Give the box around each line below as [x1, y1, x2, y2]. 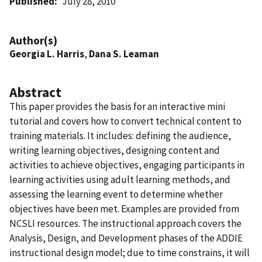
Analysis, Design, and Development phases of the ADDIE [9, 231, 243, 244]
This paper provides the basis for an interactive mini [9, 99, 225, 113]
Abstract [9, 83, 61, 101]
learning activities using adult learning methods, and [9, 173, 230, 186]
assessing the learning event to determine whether [9, 187, 223, 201]
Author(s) [9, 33, 57, 47]
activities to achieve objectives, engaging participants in [9, 158, 244, 171]
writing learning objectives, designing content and [9, 143, 220, 157]
